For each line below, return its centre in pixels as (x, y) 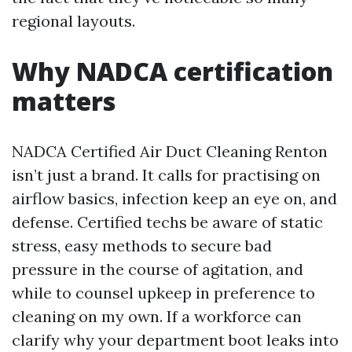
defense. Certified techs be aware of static (167, 222)
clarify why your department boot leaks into (175, 340)
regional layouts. (73, 21)
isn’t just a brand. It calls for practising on (166, 175)
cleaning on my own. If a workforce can (157, 316)
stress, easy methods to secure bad (142, 246)
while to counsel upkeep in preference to (163, 293)
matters (64, 101)
